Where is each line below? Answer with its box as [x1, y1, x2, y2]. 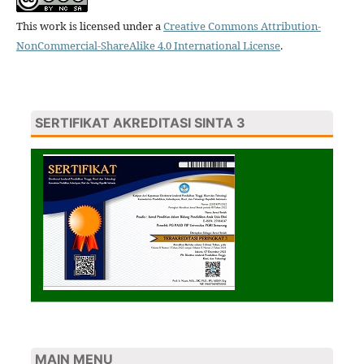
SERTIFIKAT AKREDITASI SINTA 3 [34, 114, 249, 131]
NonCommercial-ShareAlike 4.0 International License [15, 37, 280, 53]
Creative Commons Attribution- [162, 18, 321, 33]
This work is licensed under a [15, 18, 163, 33]
